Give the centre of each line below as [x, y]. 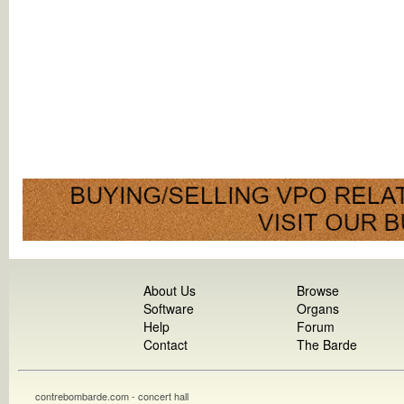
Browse [318, 290]
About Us [170, 290]
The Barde [327, 344]
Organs [318, 308]
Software [169, 308]
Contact [166, 344]
